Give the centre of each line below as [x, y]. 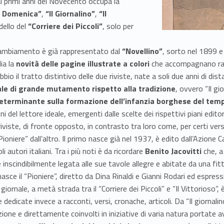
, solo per [118, 26]
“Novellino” [142, 51]
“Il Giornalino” [70, 14]
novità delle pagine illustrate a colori [82, 64]
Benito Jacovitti [173, 151]
